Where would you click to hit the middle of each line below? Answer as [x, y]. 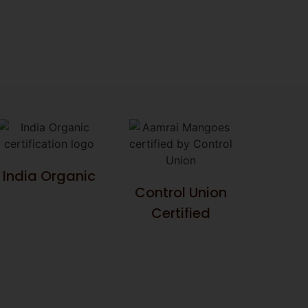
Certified [180, 213]
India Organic [49, 176]
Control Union [180, 193]
